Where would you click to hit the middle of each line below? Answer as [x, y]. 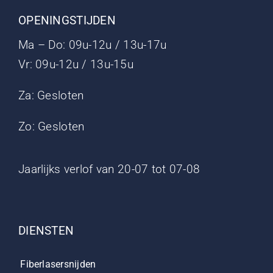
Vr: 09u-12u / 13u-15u [76, 65]
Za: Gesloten [51, 96]
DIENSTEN [46, 231]
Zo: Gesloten [51, 127]
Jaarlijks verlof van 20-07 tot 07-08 [109, 169]
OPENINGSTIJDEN [67, 21]
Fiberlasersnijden [58, 264]
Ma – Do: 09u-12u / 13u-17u [93, 45]
